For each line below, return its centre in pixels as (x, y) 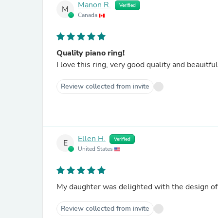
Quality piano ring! (91, 53)
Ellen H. (92, 139)
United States (96, 149)
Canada (88, 15)
